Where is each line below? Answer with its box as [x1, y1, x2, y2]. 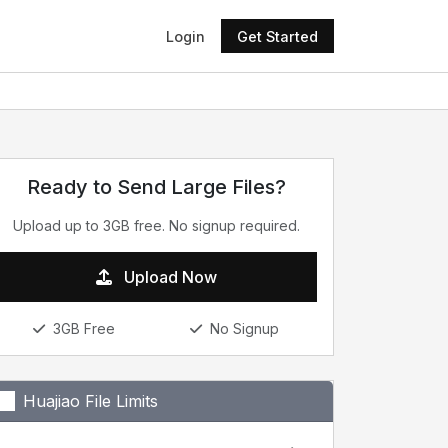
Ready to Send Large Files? [26, 175, 286, 199]
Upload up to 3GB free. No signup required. [12, 217, 300, 234]
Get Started [237, 27, 318, 45]
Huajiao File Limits [23, 391, 158, 411]
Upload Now [119, 267, 217, 287]
